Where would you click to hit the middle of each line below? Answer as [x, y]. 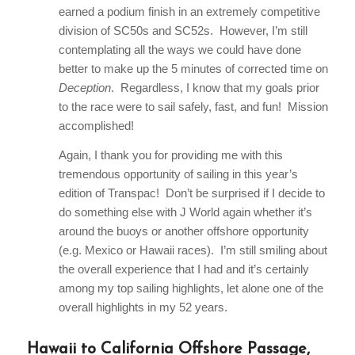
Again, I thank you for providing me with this [170, 155]
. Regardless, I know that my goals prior [215, 88]
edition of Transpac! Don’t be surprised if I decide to [191, 193]
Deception [84, 88]
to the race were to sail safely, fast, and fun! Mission [193, 107]
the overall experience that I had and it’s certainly [183, 269]
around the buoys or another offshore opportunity [183, 231]
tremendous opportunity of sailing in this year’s [178, 174]
